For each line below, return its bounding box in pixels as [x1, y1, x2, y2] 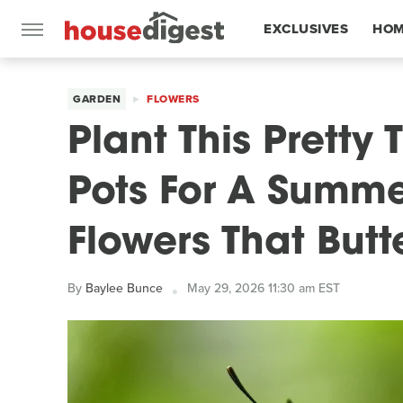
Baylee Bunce [85, 279, 163, 298]
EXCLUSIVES [264, 19, 348, 39]
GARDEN [73, 91, 121, 107]
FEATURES [264, 76, 335, 96]
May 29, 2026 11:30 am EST [187, 279, 340, 298]
